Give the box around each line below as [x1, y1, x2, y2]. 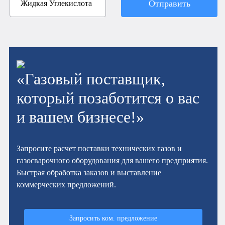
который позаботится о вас [17, 89, 200, 107]
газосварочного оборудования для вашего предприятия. [17, 156, 208, 165]
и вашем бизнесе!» [17, 108, 145, 127]
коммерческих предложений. [17, 180, 117, 189]
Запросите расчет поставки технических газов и [17, 144, 182, 153]
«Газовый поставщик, [17, 70, 166, 88]
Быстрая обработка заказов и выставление [17, 168, 162, 177]
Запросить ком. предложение [69, 214, 158, 222]
